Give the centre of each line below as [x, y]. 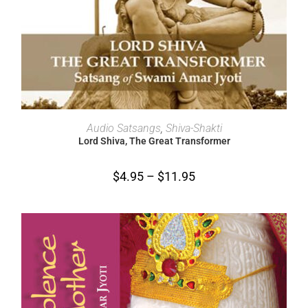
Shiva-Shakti [194, 128]
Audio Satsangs [123, 128]
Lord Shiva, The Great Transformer [154, 141]
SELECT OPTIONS [154, 123]
